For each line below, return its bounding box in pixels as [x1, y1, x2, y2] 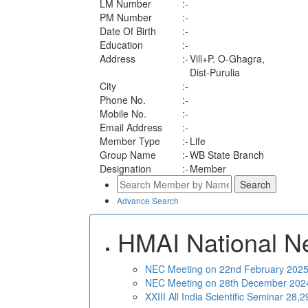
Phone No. [100, 93, 146, 107]
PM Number [100, 10, 152, 24]
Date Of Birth [100, 24, 156, 38]
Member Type [100, 134, 160, 148]
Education [100, 38, 143, 52]
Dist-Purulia [190, 65, 240, 79]
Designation [100, 162, 151, 175]
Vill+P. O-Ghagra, [190, 52, 265, 65]
